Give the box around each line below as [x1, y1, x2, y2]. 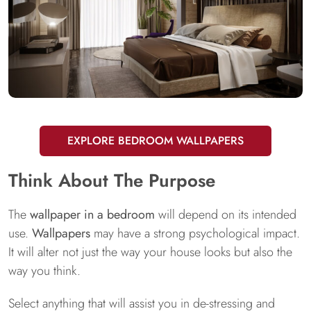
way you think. [8, 262, 81, 280]
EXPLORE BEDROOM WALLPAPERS [67, 133, 244, 149]
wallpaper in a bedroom [30, 205, 158, 224]
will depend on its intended [158, 205, 296, 224]
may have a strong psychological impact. [94, 224, 300, 242]
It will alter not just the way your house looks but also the [8, 243, 292, 261]
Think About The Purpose [8, 167, 215, 194]
